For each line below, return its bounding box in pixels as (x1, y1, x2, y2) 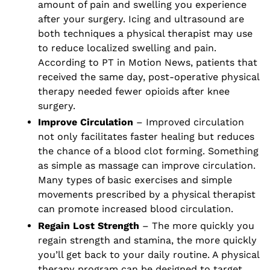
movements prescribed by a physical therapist (37, 189, 256, 201)
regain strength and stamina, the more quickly (37, 234, 257, 246)
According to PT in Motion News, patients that (37, 56, 257, 68)
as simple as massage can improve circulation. (37, 160, 256, 172)
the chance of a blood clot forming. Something (37, 145, 259, 157)
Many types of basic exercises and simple (37, 174, 232, 186)
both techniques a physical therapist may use (37, 27, 253, 39)
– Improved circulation (133, 116, 244, 128)
